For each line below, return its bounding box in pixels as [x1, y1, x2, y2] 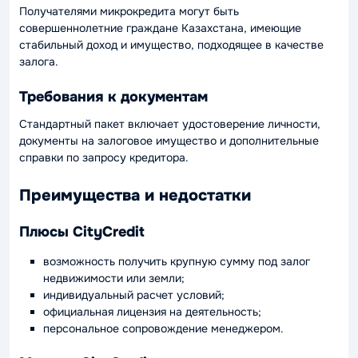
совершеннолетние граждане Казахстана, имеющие [19, 21, 301, 36]
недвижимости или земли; [43, 270, 185, 285]
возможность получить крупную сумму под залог [43, 253, 310, 268]
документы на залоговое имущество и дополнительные [19, 133, 319, 149]
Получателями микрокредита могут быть [19, 4, 239, 19]
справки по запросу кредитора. [19, 150, 189, 165]
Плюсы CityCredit [19, 222, 145, 241]
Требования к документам [19, 87, 208, 105]
